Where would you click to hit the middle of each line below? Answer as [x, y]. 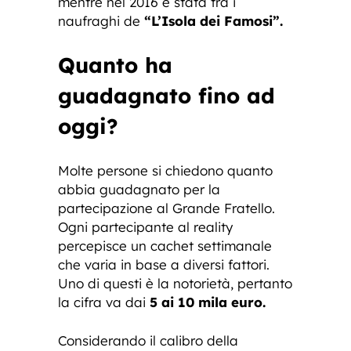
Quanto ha [115, 65]
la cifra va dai [102, 302]
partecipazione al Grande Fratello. [166, 208]
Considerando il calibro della [148, 341]
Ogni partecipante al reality [145, 227]
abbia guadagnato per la [139, 190]
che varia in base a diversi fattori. [164, 265]
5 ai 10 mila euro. [208, 302]
